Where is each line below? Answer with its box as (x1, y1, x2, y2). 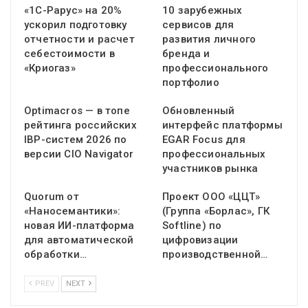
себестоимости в (24, 47, 115, 60)
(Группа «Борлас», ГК (162, 205, 269, 218)
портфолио (162, 76, 219, 89)
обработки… (24, 248, 87, 261)
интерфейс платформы (162, 119, 283, 132)
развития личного (162, 33, 256, 46)
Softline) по (162, 219, 222, 232)
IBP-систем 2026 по (24, 133, 127, 146)
